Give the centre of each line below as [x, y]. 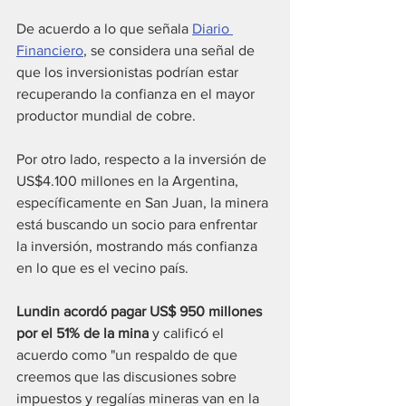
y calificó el [188, 333]
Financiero [50, 51]
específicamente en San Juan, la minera [144, 203]
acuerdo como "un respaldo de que [129, 355]
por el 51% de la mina [82, 333]
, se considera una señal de [171, 51]
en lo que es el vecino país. [102, 268]
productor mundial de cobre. [108, 116]
